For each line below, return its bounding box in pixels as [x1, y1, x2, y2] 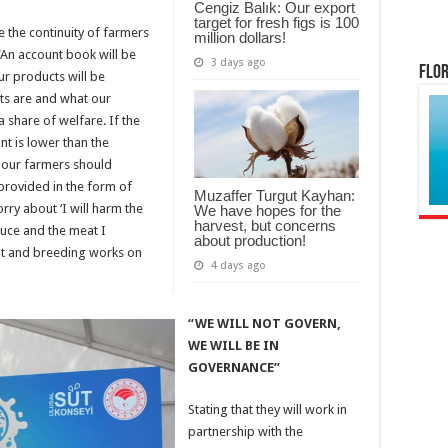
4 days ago [211, 258, 266, 272]
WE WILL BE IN [188, 337, 279, 353]
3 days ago [211, 55, 266, 69]
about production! [194, 231, 306, 249]
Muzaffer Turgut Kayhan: [194, 186, 355, 204]
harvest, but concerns [194, 216, 336, 234]
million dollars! [194, 28, 286, 46]
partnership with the [188, 423, 303, 439]
